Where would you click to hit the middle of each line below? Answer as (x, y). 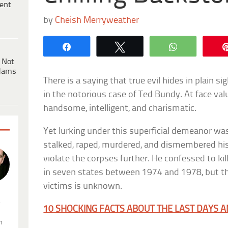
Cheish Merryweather (97, 20)
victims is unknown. (83, 186)
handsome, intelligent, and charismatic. (120, 108)
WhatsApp (206, 46)
